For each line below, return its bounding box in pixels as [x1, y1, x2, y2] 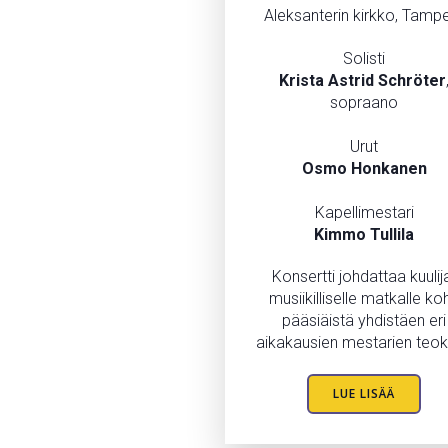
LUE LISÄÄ [333, 384, 395, 402]
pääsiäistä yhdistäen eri [282, 310, 446, 330]
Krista [279, 70, 324, 90]
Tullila [370, 224, 414, 244]
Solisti [343, 48, 385, 68]
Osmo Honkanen [301, 158, 427, 178]
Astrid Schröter [328, 70, 446, 90]
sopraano [330, 92, 398, 112]
